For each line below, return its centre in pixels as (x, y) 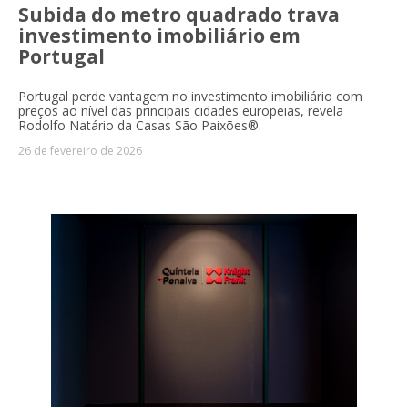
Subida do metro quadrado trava (179, 15)
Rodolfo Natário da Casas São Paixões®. (140, 126)
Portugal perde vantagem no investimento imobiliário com (190, 97)
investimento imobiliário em (159, 36)
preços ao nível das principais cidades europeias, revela (181, 111)
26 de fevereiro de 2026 (80, 151)
